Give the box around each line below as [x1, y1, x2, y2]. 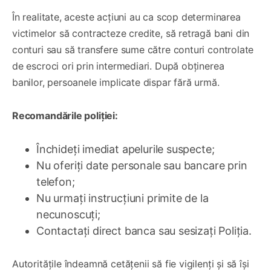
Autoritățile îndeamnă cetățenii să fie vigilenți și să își [12, 257, 249, 270]
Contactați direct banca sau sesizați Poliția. [36, 224, 252, 237]
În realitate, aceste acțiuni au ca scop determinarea [12, 10, 241, 23]
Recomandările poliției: [12, 109, 118, 122]
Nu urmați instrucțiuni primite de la [36, 191, 209, 204]
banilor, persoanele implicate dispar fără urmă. [12, 76, 220, 88]
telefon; [36, 175, 75, 188]
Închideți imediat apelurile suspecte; [36, 142, 215, 155]
